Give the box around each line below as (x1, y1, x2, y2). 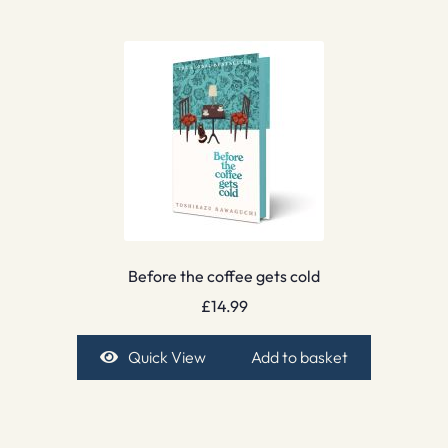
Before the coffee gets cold (128, 265, 320, 286)
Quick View (127, 347, 206, 368)
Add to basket (251, 347, 349, 368)
